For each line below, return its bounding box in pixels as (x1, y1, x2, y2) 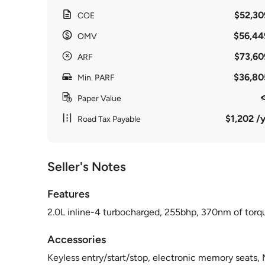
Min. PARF (77, 73, 115, 83)
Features (47, 188, 89, 201)
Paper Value (77, 93, 121, 104)
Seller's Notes (47, 159, 126, 174)
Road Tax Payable (77, 114, 141, 124)
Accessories (47, 233, 106, 246)
